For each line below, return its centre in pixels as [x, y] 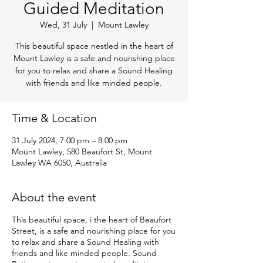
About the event [54, 198]
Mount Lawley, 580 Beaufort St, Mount [82, 152]
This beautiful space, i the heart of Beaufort [92, 220]
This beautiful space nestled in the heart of [94, 46]
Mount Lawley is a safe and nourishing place [94, 58]
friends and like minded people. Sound [84, 253]
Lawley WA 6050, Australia [59, 163]
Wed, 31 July [63, 25]
